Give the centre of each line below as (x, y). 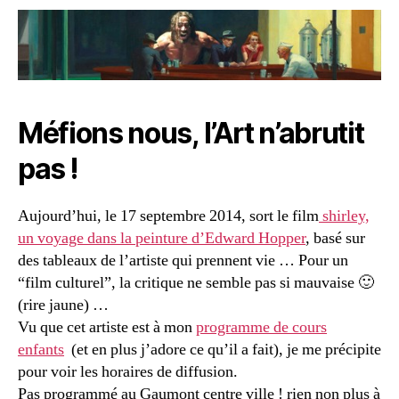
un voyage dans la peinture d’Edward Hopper (162, 238)
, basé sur (335, 238)
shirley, (344, 216)
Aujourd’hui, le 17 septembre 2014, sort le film (168, 216)
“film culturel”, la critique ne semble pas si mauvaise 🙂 (196, 283)
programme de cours (261, 327)
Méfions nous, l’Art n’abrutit (191, 133)
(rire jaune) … (63, 305)
